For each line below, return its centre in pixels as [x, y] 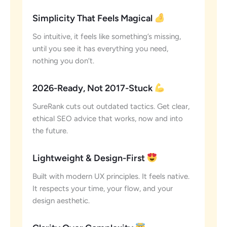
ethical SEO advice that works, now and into [108, 119]
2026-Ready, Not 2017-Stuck [93, 88]
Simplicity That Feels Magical [93, 18]
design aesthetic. [61, 201]
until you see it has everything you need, [100, 49]
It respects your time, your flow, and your [103, 189]
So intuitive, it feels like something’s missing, [107, 37]
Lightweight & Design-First [90, 158]
